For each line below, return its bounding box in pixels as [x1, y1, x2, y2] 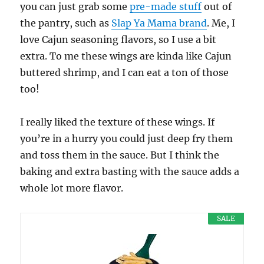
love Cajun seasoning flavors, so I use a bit [20, 33, 217, 45]
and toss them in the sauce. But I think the [20, 148, 220, 161]
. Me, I [207, 16, 236, 29]
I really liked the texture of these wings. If [20, 115, 215, 128]
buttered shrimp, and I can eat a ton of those [20, 66, 229, 78]
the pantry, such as [20, 16, 112, 29]
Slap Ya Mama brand [111, 16, 207, 29]
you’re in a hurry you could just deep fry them [20, 132, 233, 144]
